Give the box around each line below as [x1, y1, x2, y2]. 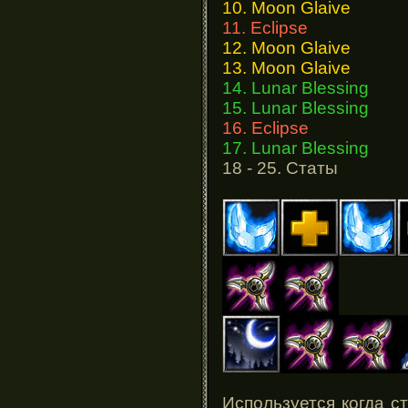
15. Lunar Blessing [222, 97, 369, 117]
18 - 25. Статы [222, 158, 338, 178]
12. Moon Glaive [222, 37, 351, 57]
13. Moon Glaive [222, 57, 351, 77]
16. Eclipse [222, 117, 309, 138]
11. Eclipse [222, 17, 308, 37]
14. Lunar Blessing [222, 77, 369, 97]
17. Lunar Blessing [222, 138, 369, 158]
